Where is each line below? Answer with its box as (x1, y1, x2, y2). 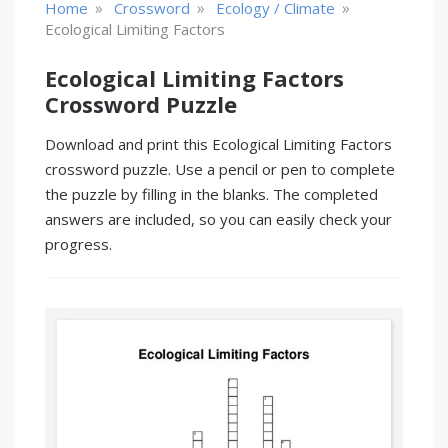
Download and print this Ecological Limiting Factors (45, 134, 392, 154)
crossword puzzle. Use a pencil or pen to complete (45, 159, 395, 179)
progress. (45, 234, 112, 254)
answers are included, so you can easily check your (45, 209, 392, 229)
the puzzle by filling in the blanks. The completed (45, 184, 378, 204)
